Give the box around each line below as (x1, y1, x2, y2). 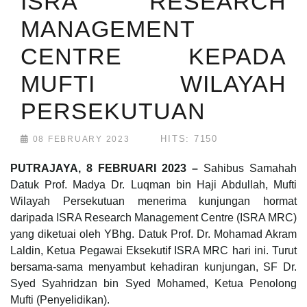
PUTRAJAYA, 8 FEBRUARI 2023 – (10, 162, 204, 175)
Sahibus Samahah (204, 162, 297, 175)
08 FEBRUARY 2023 (29, 134, 130, 145)
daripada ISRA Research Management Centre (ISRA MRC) (10, 212, 297, 224)
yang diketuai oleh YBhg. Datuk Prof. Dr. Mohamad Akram (10, 228, 297, 241)
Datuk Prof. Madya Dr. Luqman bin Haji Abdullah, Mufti (10, 179, 297, 191)
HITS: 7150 (160, 134, 218, 145)
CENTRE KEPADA (21, 43, 286, 70)
